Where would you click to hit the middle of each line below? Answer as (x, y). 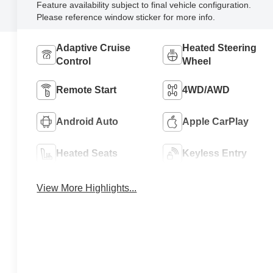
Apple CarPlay (215, 121)
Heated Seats (87, 153)
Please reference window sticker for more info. (126, 17)
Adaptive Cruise (94, 48)
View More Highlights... (87, 188)
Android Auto (87, 121)
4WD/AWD (206, 90)
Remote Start (87, 90)
